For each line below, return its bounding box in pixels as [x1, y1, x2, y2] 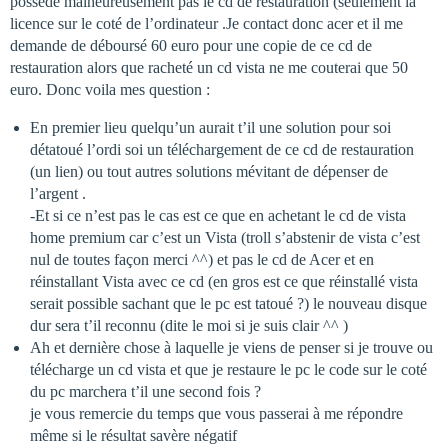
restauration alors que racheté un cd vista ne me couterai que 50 [10, 59, 408, 76]
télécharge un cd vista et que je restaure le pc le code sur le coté [30, 361, 427, 378]
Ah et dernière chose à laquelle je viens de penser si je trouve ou [30, 339, 433, 356]
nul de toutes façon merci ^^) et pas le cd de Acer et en [30, 251, 374, 268]
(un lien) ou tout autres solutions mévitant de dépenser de [30, 163, 388, 180]
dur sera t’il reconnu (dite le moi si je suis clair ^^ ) [30, 317, 348, 334]
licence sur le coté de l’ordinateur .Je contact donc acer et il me [10, 15, 403, 32]
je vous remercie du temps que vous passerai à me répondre [30, 405, 403, 422]
